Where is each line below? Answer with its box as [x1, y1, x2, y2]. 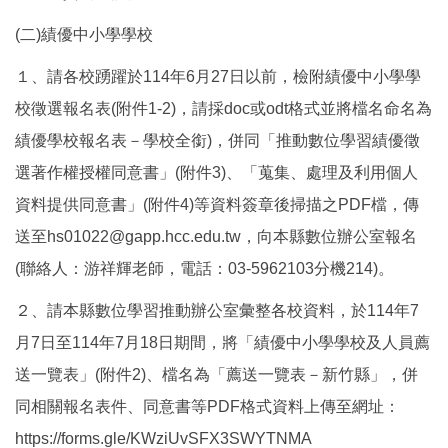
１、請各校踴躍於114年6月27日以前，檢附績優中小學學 [15, 67, 421, 85]
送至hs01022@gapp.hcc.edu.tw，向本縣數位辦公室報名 [15, 227, 417, 245]
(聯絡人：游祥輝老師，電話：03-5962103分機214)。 [15, 259, 394, 277]
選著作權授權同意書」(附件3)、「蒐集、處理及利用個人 [15, 163, 418, 181]
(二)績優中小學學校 [15, 25, 153, 43]
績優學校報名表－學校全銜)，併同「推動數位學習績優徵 [15, 131, 420, 149]
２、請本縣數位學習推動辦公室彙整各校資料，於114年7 [15, 301, 419, 319]
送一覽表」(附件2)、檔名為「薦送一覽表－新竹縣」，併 [15, 365, 418, 383]
